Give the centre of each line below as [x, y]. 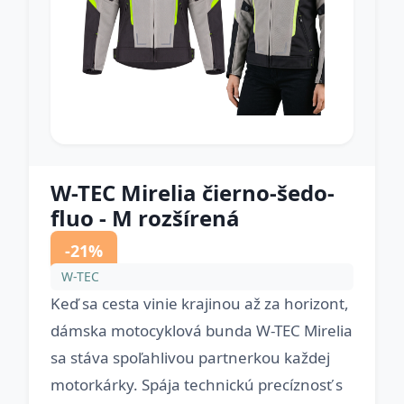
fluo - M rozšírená [145, 218]
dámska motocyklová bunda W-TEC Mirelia [202, 331]
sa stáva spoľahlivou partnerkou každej [190, 358]
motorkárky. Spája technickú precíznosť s [197, 385]
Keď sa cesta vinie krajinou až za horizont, [200, 303]
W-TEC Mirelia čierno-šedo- [193, 193]
